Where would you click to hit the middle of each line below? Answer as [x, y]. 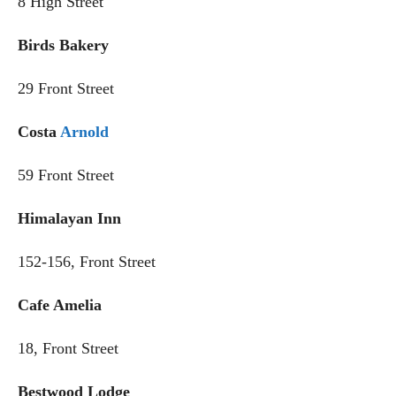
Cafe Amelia [60, 305]
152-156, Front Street [87, 261]
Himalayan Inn [69, 218]
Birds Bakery [63, 45]
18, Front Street [68, 348]
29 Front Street [66, 88]
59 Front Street [66, 175]
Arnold [84, 131]
